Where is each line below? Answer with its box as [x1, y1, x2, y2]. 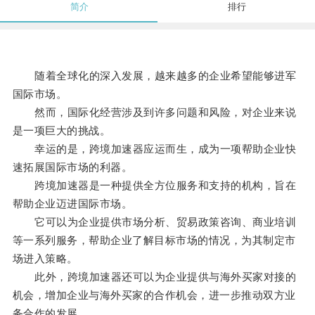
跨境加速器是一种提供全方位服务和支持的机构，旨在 [12, 179, 297, 192]
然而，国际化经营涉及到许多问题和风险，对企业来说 [12, 106, 297, 119]
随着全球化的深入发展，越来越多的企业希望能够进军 [12, 70, 297, 82]
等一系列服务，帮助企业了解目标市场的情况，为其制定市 [12, 234, 296, 247]
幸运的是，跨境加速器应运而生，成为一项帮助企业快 [12, 143, 297, 155]
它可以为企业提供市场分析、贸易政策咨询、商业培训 [12, 216, 297, 229]
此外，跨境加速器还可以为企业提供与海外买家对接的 [12, 271, 297, 283]
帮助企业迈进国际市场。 [12, 198, 133, 210]
